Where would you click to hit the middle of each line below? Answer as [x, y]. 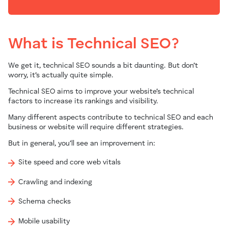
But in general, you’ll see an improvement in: [82, 144]
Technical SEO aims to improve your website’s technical [101, 92]
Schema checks [45, 202]
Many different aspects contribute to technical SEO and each [111, 118]
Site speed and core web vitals [69, 163]
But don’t [183, 66]
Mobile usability [45, 221]
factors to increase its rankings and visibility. [83, 102]
